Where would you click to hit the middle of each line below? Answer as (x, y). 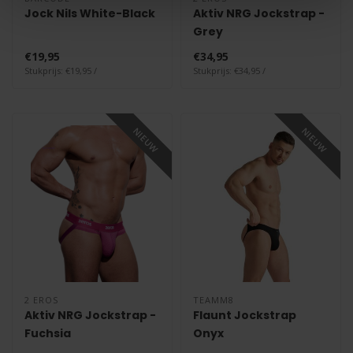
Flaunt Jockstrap (245, 315)
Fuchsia (48, 333)
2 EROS (41, 299)
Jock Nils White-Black (90, 14)
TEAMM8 (214, 299)
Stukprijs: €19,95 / (61, 71)
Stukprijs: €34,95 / (229, 71)
